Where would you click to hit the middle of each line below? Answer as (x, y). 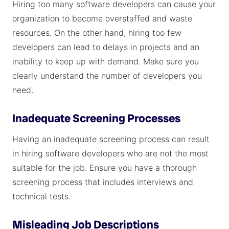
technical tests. (41, 196)
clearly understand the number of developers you (107, 76)
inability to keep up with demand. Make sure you (106, 61)
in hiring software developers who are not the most (110, 153)
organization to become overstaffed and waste (102, 18)
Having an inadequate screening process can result (111, 139)
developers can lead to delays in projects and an (106, 47)
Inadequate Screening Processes (96, 118)
